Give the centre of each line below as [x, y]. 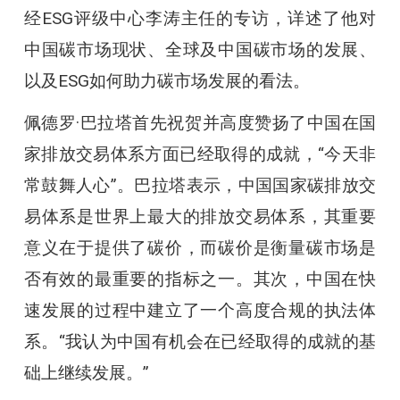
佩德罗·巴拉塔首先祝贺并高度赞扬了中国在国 [200, 122]
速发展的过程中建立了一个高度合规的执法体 [200, 310]
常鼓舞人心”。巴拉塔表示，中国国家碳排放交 [200, 185]
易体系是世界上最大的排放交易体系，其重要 [200, 216]
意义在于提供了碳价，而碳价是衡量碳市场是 [200, 247]
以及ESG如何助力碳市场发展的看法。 [167, 80]
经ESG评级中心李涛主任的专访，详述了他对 [200, 18]
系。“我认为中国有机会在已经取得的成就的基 [200, 341]
